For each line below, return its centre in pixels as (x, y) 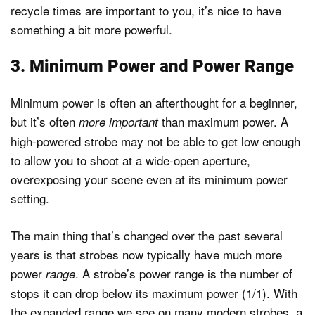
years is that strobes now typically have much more (146, 254)
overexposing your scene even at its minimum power (149, 179)
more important (118, 122)
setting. (30, 198)
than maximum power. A (223, 122)
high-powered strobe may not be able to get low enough (155, 141)
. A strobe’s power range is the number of (184, 273)
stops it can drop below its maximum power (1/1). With (154, 292)
